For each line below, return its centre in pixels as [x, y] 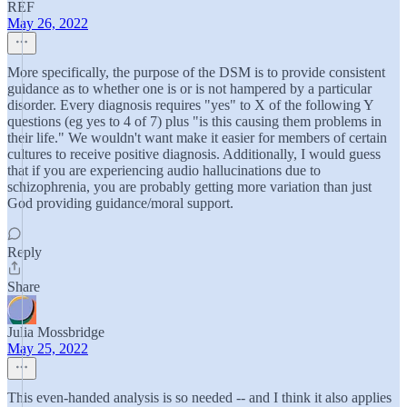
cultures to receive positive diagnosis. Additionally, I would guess [194, 154]
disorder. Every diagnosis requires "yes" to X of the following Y [190, 105]
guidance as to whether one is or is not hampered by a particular [189, 89]
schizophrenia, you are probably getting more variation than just [189, 187]
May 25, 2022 [48, 348]
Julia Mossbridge [56, 332]
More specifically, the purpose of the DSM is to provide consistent [196, 72]
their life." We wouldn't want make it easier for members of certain [197, 138]
